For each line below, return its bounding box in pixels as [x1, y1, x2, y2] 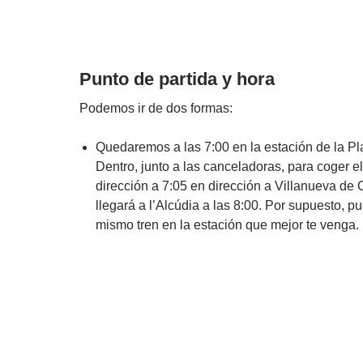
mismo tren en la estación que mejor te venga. [96, 218, 359, 232]
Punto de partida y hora [79, 69, 275, 89]
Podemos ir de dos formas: [79, 101, 233, 115]
